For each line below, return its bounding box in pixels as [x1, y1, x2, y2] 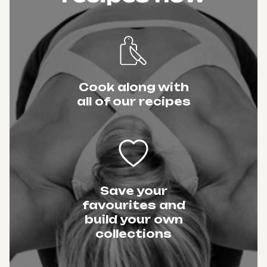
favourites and [82, 198, 185, 212]
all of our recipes [76, 95, 191, 108]
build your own [84, 213, 183, 226]
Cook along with [78, 80, 189, 94]
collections [95, 227, 172, 240]
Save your [100, 184, 167, 197]
